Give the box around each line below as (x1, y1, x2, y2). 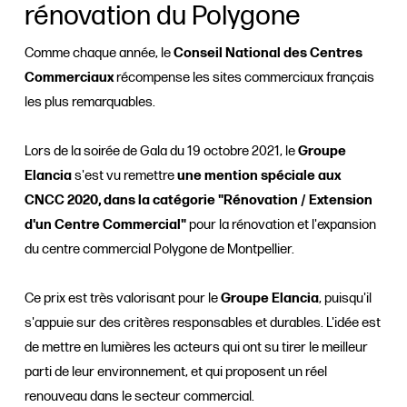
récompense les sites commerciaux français (113, 70, 374, 86)
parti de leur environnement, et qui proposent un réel (24, 364, 327, 381)
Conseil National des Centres (173, 45, 362, 62)
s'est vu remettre (71, 168, 177, 184)
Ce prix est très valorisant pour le (24, 291, 221, 307)
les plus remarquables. (24, 94, 155, 111)
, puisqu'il (318, 291, 372, 307)
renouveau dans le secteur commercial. (24, 389, 254, 405)
